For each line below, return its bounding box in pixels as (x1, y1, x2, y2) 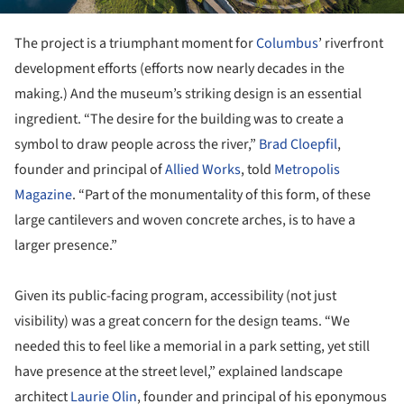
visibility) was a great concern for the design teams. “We (14, 311, 350, 332)
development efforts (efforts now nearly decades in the (14, 59, 344, 79)
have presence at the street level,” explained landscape (14, 362, 343, 382)
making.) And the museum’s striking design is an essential (14, 84, 362, 105)
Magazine (14, 185, 72, 206)
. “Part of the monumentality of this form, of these (72, 185, 371, 206)
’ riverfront (318, 33, 383, 54)
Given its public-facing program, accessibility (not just (14, 286, 336, 307)
